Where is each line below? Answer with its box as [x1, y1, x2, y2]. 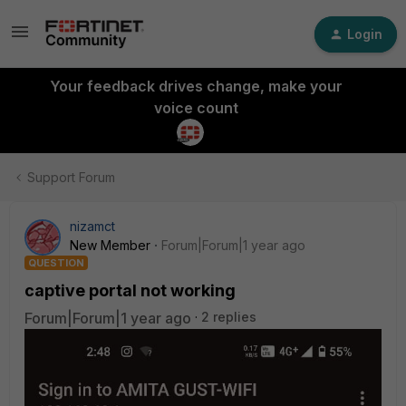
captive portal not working [24, 281, 236, 300]
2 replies [201, 309, 256, 324]
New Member [70, 237, 150, 253]
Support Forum [27, 169, 115, 185]
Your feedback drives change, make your [49, 77, 343, 95]
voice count [153, 99, 238, 117]
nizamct [70, 218, 115, 234]
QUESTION [28, 256, 84, 269]
